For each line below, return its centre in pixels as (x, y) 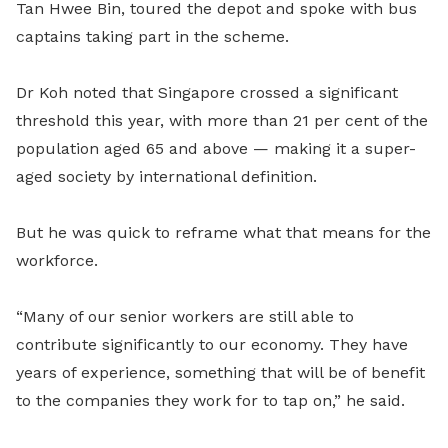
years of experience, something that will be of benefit (220, 373)
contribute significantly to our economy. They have (212, 345)
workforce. (57, 261)
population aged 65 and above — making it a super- (216, 149)
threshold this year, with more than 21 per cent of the (222, 121)
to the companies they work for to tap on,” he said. (210, 401)
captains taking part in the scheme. (152, 37)
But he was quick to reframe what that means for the (223, 233)
